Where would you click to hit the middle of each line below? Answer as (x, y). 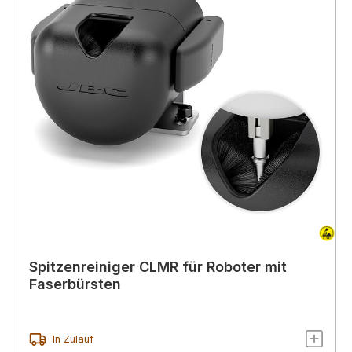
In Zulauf (73, 339)
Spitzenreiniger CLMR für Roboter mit (158, 266)
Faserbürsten (75, 284)
